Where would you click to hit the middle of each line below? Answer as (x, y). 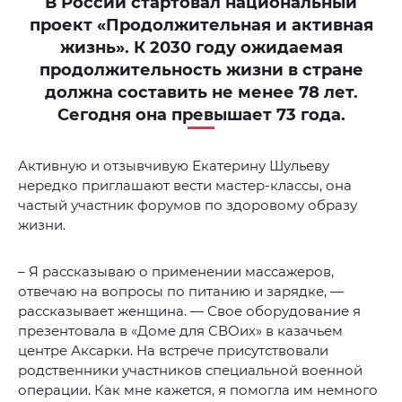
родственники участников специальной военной (190, 371)
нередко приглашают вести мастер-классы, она (185, 186)
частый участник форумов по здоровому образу (188, 205)
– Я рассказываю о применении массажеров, (176, 272)
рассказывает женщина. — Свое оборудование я (189, 311)
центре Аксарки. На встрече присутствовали (173, 351)
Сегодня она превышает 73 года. (201, 115)
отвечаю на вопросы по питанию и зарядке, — (181, 292)
